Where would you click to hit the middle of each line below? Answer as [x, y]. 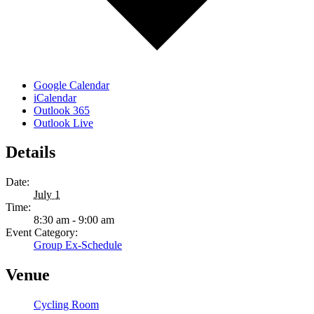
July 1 [47, 195]
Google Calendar [71, 85]
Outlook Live [63, 123]
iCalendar [55, 97]
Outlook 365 [62, 110]
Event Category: [42, 233]
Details [30, 152]
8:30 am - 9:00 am [74, 220]
